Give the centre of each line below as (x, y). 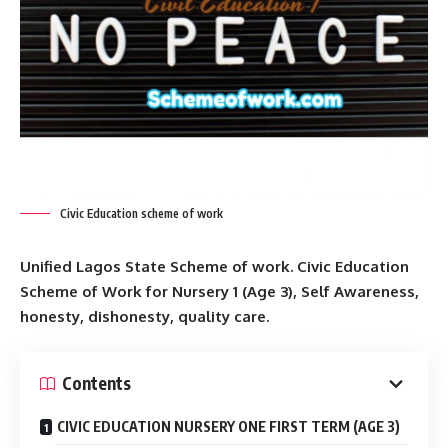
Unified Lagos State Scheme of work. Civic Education (214, 267)
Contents (96, 383)
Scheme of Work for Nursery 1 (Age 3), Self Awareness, (219, 292)
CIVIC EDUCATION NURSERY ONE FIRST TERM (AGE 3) (228, 426)
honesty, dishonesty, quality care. (144, 317)
